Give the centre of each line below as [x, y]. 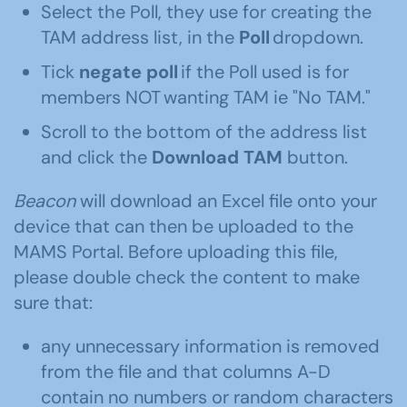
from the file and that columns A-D [186, 372]
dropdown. [317, 37]
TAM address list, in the [140, 37]
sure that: [53, 303]
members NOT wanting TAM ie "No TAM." [206, 97]
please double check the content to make [187, 277]
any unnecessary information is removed [210, 346]
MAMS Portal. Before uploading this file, [176, 252]
